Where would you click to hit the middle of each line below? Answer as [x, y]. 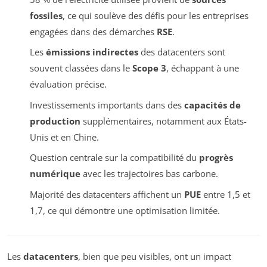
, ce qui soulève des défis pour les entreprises [155, 15]
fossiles [46, 15]
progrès [216, 158]
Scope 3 [149, 68]
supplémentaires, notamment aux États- [163, 121]
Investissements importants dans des [107, 105]
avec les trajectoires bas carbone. [149, 174]
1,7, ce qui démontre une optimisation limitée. [125, 210]
